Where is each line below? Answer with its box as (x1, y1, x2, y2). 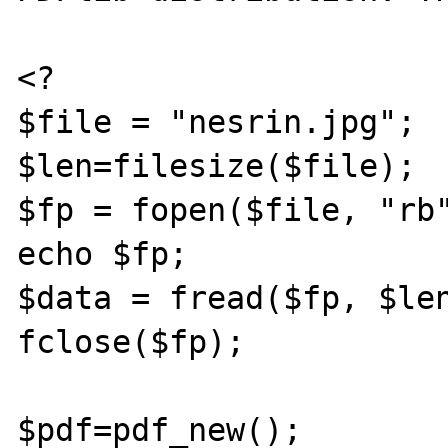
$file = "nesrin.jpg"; (17, 103, 417, 140)
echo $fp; (17, 235, 189, 272)
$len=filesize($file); (17, 147, 417, 184)
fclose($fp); (17, 323, 246, 360)
